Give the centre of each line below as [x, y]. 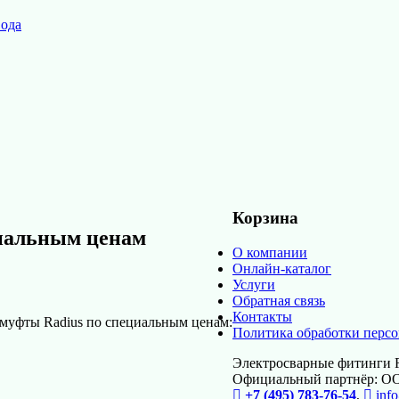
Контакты [262, 316]
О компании [270, 252]
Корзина [265, 218]
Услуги [254, 284]
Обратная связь [279, 300]
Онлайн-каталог [282, 268]
